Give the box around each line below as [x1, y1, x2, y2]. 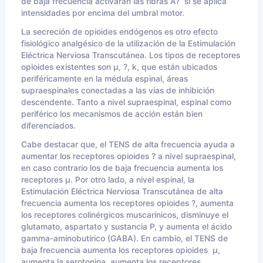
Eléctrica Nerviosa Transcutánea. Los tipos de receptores [21, 50, 240, 60]
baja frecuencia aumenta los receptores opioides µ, [21, 245, 220, 255]
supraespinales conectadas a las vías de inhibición [21, 86, 214, 95]
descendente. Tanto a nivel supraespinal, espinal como [21, 97, 231, 107]
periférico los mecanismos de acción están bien [21, 109, 203, 119]
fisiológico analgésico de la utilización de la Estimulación [21, 39, 235, 48]
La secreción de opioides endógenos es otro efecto [21, 27, 218, 36]
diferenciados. [21, 121, 76, 130]
